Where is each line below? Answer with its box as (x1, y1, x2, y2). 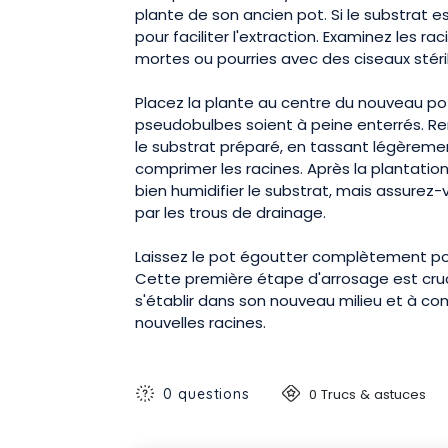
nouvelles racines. (135, 311, 266, 333)
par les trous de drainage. (135, 201, 326, 223)
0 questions (163, 384, 251, 403)
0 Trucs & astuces (309, 384, 427, 404)
